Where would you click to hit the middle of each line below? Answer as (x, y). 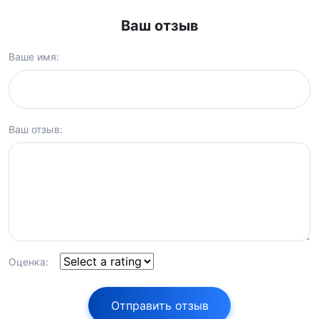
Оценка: (28, 261)
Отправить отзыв (159, 305)
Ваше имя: (34, 57)
